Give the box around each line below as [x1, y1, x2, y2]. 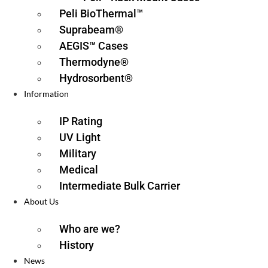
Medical [59, 163, 98, 176]
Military [59, 147, 96, 160]
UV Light [59, 131, 100, 144]
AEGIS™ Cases [59, 39, 128, 52]
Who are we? [59, 223, 120, 235]
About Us [24, 196, 59, 206]
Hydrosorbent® [59, 72, 133, 84]
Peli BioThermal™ [59, 7, 143, 20]
